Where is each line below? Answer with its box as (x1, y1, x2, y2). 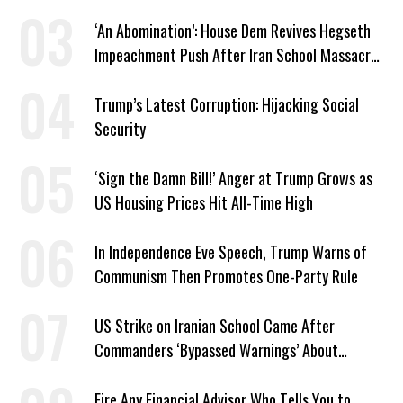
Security (94, 117, 146, 141)
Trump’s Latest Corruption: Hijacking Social (94, 93, 359, 117)
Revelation (94, 67, 158, 92)
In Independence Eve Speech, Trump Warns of (94, 240, 367, 264)
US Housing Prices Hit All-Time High (94, 191, 313, 215)
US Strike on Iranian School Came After (94, 314, 335, 338)
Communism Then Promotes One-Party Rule (94, 264, 358, 289)
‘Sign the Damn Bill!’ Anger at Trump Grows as (94, 166, 372, 191)
